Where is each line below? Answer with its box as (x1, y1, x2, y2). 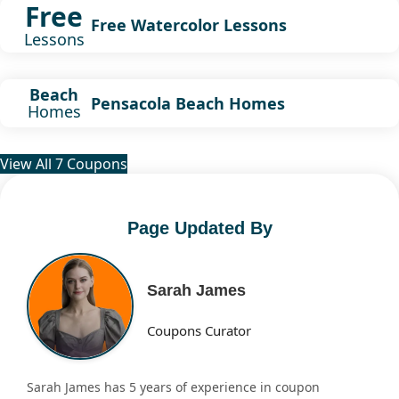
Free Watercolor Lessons (90, 13, 287, 36)
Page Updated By (126, 217, 273, 238)
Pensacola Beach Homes (90, 92, 285, 114)
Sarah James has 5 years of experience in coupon (27, 379, 320, 396)
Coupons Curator (147, 321, 252, 339)
